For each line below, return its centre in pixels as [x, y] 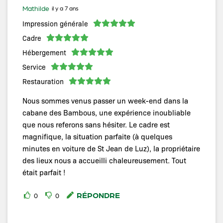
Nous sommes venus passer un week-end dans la [105, 100]
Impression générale [55, 23]
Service [34, 66]
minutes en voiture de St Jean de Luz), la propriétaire [111, 148]
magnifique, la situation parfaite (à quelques [97, 136]
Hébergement [44, 52]
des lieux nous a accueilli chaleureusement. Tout [104, 160]
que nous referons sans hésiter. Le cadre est [96, 124]
